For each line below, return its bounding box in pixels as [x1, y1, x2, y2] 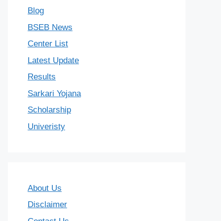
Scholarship [28, 105, 71, 115]
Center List [28, 39, 68, 49]
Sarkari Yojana [28, 88, 81, 98]
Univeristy [28, 121, 65, 131]
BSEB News [28, 22, 73, 32]
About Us [28, 183, 62, 193]
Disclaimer [28, 200, 67, 210]
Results [28, 72, 56, 82]
